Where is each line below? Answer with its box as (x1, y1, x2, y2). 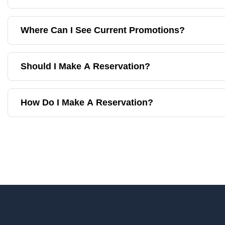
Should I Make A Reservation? (21, 61, 150, 71)
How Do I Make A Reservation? (21, 97, 153, 107)
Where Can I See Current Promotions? (21, 25, 185, 35)
